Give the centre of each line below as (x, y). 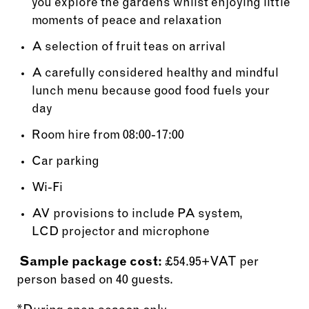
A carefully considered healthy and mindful (155, 73)
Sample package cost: (91, 263)
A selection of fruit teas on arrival (130, 47)
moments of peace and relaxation (127, 21)
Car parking (67, 162)
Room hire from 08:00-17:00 (109, 136)
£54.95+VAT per (210, 263)
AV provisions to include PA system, (137, 214)
